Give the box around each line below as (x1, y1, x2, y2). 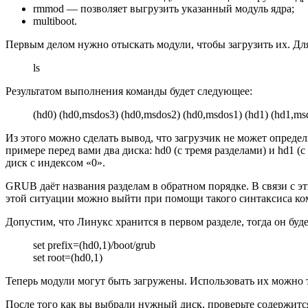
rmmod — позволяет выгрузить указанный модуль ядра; (33, 2, 294, 14)
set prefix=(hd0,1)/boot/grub (33, 239, 155, 251)
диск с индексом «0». (5, 156, 105, 168)
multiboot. (33, 14, 77, 27)
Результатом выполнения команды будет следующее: (5, 85, 252, 97)
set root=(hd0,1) (33, 251, 102, 263)
